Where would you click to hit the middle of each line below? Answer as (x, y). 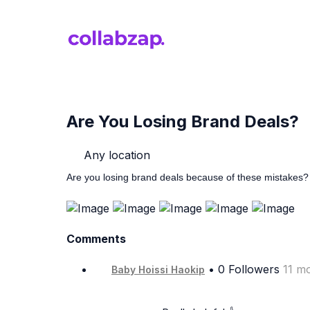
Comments (96, 239)
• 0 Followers (244, 270)
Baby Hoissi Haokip (158, 270)
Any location (115, 155)
